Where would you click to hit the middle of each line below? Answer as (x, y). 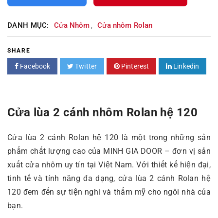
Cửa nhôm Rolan (125, 26)
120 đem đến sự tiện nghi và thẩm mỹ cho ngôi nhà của (109, 192)
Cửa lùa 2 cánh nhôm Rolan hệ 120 (103, 113)
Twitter (85, 66)
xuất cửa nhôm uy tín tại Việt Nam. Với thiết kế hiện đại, (109, 165)
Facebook (35, 66)
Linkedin (186, 66)
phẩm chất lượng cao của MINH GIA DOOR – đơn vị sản (109, 151)
